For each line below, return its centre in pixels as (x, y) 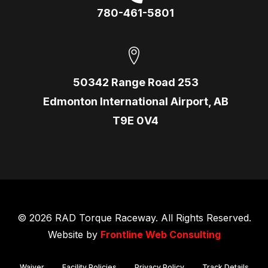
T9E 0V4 (135, 120)
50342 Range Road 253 (135, 82)
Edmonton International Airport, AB (135, 101)
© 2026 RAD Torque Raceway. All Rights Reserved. (134, 218)
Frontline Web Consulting (160, 235)
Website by (74, 235)
